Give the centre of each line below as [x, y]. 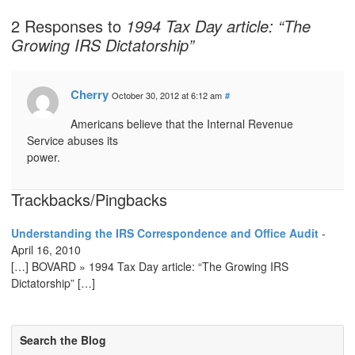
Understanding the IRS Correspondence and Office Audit [165, 233]
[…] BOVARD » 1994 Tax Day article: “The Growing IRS [150, 267]
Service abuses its [73, 141]
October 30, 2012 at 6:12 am [167, 95]
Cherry [90, 95]
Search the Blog [63, 340]
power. [44, 157]
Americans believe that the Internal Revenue [182, 124]
